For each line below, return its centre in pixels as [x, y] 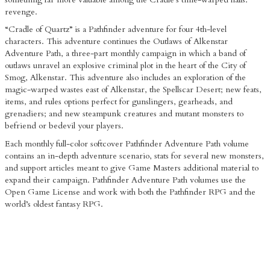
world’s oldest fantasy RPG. [54, 204]
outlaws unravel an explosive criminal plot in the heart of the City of [125, 66]
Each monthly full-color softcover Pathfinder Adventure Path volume [127, 143]
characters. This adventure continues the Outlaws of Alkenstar [116, 42]
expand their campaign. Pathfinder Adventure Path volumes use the [125, 180]
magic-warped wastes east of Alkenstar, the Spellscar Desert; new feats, [133, 90]
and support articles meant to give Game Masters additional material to [132, 168]
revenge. [21, 12]
